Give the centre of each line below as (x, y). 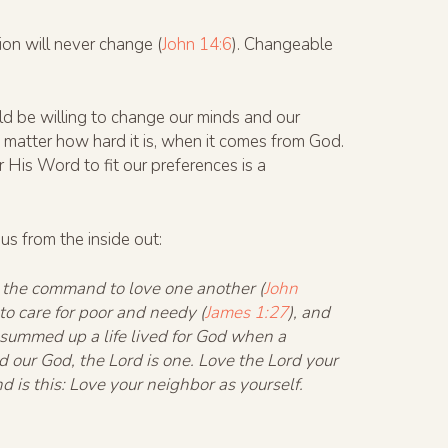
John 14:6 (197, 44)
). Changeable (282, 44)
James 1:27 (246, 313)
